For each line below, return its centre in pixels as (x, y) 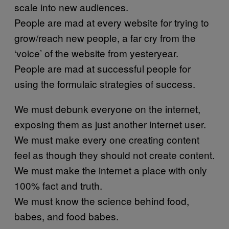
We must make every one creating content (107, 139)
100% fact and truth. (58, 185)
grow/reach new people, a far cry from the (105, 37)
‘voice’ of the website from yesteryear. (96, 53)
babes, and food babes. (66, 216)
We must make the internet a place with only (111, 170)
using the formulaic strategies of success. (105, 83)
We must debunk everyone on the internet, (107, 108)
